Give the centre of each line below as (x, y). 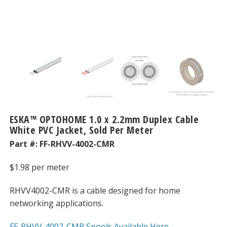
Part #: (24, 144)
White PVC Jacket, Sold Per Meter (81, 130)
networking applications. (56, 203)
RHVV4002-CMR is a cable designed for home (95, 190)
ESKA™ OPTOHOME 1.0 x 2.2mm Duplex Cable (104, 120)
